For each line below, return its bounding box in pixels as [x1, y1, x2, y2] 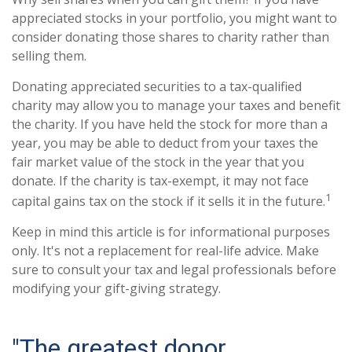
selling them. [12, 47, 86, 65]
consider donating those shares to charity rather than [12, 28, 329, 46]
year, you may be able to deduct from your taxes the [12, 134, 318, 152]
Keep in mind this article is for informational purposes [12, 223, 330, 241]
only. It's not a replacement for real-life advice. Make [12, 242, 319, 260]
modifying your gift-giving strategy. [12, 280, 221, 298]
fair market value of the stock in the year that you [12, 153, 304, 171]
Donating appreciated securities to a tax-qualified [12, 78, 302, 96]
